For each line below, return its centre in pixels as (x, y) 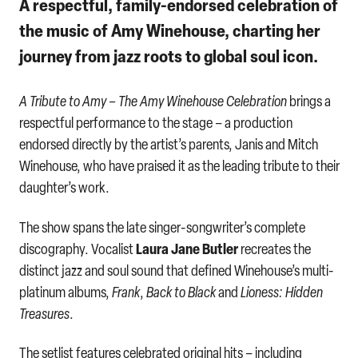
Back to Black (181, 292)
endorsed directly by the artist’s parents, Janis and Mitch (168, 145)
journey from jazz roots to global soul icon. (168, 56)
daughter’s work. (64, 188)
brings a (308, 101)
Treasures (44, 313)
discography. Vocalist (77, 249)
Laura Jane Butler (187, 248)
